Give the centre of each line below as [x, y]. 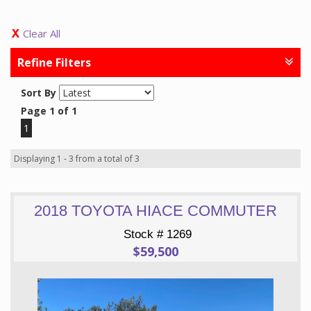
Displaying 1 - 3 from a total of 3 [77, 159]
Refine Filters [54, 63]
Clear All [42, 34]
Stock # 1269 [158, 235]
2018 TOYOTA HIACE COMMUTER [155, 211]
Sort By [39, 93]
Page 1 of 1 [49, 111]
